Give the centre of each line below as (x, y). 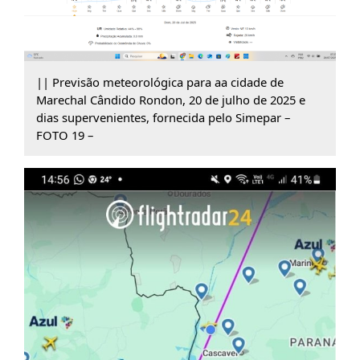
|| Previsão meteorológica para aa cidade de (160, 82)
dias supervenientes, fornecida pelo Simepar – (163, 118)
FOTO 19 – (64, 135)
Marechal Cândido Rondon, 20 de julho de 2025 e (170, 100)
